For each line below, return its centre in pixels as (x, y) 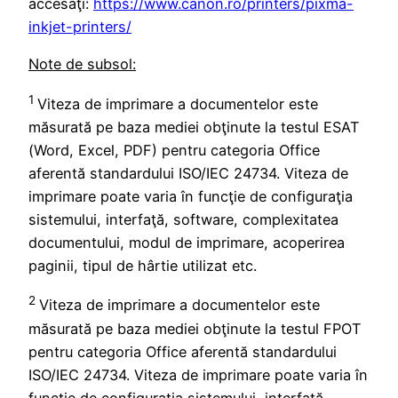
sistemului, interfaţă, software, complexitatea (183, 219)
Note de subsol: (82, 64)
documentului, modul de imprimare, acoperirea (187, 242)
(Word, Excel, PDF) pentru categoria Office (174, 150)
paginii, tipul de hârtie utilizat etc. (143, 265)
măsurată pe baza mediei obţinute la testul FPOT (195, 328)
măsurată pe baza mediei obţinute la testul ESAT (194, 127)
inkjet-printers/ (80, 26)
